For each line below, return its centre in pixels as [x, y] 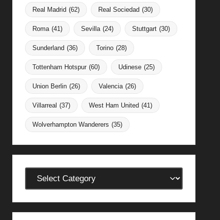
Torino [105, 48]
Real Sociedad [119, 9]
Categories [45, 174]
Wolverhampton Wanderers [70, 124]
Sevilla [90, 28]
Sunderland [48, 48]
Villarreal [44, 105]
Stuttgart [144, 28]
